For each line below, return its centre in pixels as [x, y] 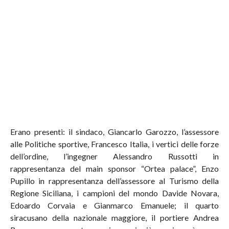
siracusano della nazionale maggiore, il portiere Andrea [114, 218]
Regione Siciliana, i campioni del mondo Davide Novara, [114, 193]
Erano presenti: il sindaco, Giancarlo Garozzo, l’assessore [114, 132]
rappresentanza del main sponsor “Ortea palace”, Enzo [114, 169]
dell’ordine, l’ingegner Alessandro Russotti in [114, 156]
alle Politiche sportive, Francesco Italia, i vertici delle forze [114, 144]
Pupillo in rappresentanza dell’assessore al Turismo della [114, 181]
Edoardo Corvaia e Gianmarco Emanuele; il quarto [114, 205]
